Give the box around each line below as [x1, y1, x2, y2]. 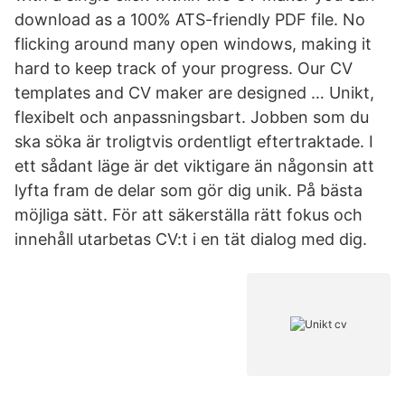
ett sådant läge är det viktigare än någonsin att [14, 156, 374, 175]
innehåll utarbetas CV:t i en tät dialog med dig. [14, 230, 367, 249]
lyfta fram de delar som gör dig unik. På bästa [14, 181, 363, 200]
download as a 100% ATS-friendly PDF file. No [14, 10, 365, 29]
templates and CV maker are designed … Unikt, [14, 83, 374, 102]
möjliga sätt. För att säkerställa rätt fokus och [14, 205, 363, 224]
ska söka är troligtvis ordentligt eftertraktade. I [14, 132, 373, 151]
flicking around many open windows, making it [14, 34, 372, 53]
